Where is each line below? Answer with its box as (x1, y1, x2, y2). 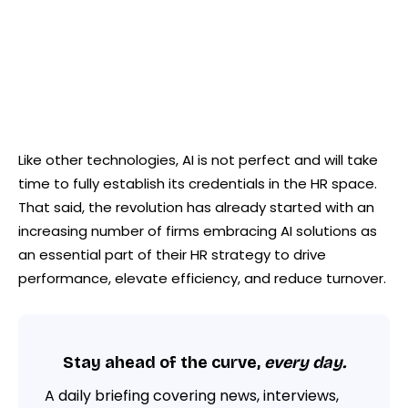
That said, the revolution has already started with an (18, 197, 374, 217)
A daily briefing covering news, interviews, (45, 384, 339, 406)
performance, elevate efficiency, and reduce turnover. (18, 268, 386, 288)
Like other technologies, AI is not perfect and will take (18, 149, 378, 169)
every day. (263, 352, 346, 373)
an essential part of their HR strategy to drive (18, 244, 326, 264)
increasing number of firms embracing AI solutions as (18, 220, 377, 240)
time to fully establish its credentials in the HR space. (18, 173, 377, 193)
